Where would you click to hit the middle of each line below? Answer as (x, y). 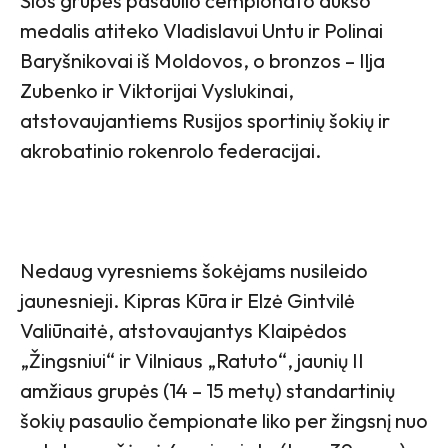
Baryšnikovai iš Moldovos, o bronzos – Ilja (202, 60)
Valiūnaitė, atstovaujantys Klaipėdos (183, 330)
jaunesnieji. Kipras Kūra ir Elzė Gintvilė (187, 300)
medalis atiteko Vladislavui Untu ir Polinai (201, 30)
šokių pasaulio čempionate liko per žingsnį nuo (224, 420)
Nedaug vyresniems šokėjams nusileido (194, 270)
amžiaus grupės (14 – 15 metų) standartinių (207, 390)
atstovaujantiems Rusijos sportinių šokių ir (205, 120)
